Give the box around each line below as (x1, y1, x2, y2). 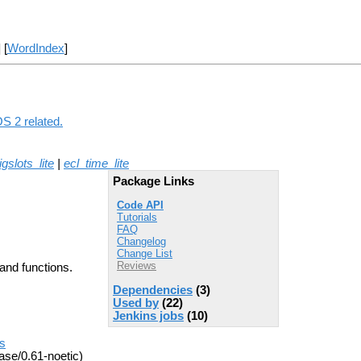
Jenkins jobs (113, 309, 184, 322)
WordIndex (6, 42, 64, 56)
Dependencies (113, 283, 193, 297)
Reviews (117, 259, 156, 272)
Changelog (117, 235, 166, 248)
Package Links (113, 174, 194, 188)
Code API (117, 199, 164, 212)
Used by (113, 296, 159, 309)
